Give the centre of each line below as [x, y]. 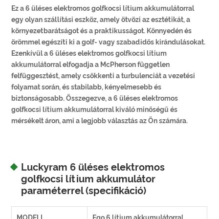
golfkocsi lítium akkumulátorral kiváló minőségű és [95, 109]
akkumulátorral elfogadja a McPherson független [91, 64]
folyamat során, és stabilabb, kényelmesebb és [87, 87]
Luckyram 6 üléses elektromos [93, 167]
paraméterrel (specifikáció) [84, 190]
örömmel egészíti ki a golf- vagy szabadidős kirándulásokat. [109, 42]
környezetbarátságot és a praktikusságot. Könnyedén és [102, 31]
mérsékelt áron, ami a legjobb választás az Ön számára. [100, 120]
